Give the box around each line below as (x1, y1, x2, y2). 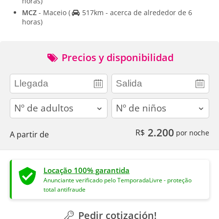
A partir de (10, 129, 49, 140)
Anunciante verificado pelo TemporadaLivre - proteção (44, 176, 192, 184)
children (111, 98, 141, 109)
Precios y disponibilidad (59, 51, 174, 65)
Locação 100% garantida (44, 165, 130, 175)
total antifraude (44, 185, 86, 193)
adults (10, 98, 32, 109)
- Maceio (37, 8, 68, 18)
